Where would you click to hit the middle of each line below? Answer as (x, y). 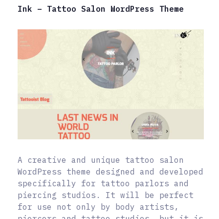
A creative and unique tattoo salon (101, 160)
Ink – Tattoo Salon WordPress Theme (101, 9)
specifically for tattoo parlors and (103, 183)
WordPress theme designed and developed (110, 171)
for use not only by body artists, (98, 207)
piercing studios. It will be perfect (106, 195)
